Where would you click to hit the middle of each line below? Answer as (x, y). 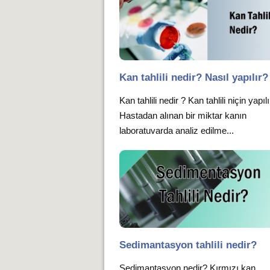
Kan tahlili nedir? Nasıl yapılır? (194, 78)
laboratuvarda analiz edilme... (177, 131)
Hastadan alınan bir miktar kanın (183, 116)
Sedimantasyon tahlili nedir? (188, 245)
